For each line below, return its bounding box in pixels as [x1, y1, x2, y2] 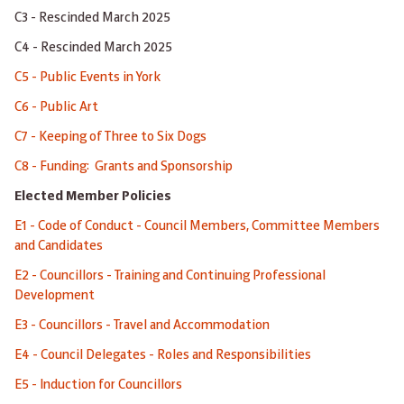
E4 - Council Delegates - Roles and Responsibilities [14, 348, 311, 363]
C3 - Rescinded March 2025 [14, 11, 170, 26]
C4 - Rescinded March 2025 [14, 41, 172, 56]
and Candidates [14, 239, 103, 254]
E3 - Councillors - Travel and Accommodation [14, 318, 270, 334]
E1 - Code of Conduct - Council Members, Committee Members [14, 219, 380, 234]
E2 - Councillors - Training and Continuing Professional [14, 269, 326, 284]
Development [14, 289, 95, 304]
